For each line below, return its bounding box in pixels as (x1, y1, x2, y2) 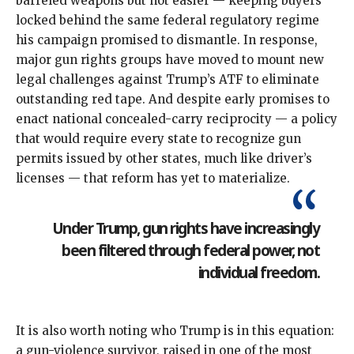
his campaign (16, 32, 100, 47)
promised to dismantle (100, 32, 237, 47)
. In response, (237, 32, 318, 47)
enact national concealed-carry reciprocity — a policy (16, 111, 337, 126)
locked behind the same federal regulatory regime (16, 12, 319, 28)
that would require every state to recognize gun (16, 130, 301, 146)
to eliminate (243, 71, 319, 87)
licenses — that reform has (16, 170, 181, 186)
